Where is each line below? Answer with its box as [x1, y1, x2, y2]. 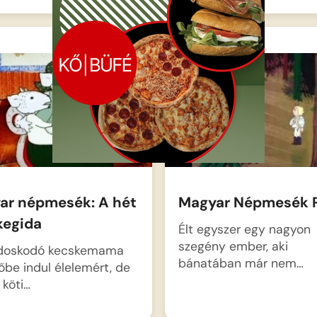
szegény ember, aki [178, 237, 288, 254]
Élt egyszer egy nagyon [178, 220, 311, 237]
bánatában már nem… [178, 254, 304, 271]
